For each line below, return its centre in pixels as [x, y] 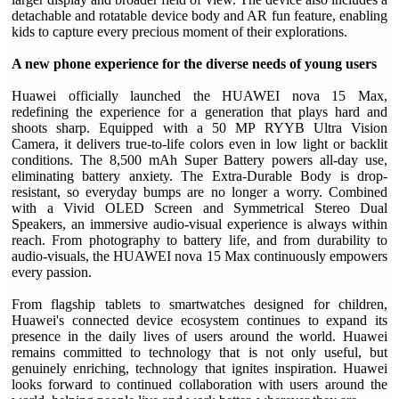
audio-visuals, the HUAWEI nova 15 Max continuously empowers [199, 256]
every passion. [52, 272]
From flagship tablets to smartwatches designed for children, [199, 304]
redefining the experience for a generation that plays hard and [199, 112]
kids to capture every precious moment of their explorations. [179, 32]
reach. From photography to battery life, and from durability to [199, 240]
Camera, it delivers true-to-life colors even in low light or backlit [199, 144]
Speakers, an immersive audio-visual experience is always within [199, 224]
